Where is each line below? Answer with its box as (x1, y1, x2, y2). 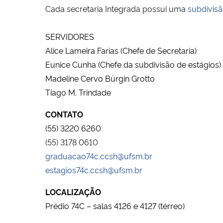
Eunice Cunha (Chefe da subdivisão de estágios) (45, 58, 221, 70)
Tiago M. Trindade (45, 86, 111, 98)
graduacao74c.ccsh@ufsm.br (45, 150, 152, 161)
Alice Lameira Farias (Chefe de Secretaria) (45, 44, 197, 56)
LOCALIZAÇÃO (45, 186, 101, 197)
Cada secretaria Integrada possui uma (45, 2, 188, 14)
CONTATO (45, 108, 83, 119)
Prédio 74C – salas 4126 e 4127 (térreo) (45, 200, 185, 211)
